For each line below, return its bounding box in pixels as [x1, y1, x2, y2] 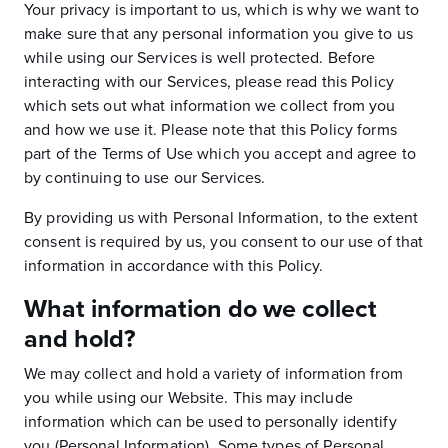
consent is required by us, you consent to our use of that [24, 232, 424, 252]
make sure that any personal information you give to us [24, 24, 413, 44]
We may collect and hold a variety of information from [24, 364, 403, 384]
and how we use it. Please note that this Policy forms [24, 120, 397, 140]
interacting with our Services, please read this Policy [24, 72, 394, 92]
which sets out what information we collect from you [24, 96, 396, 116]
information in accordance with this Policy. [24, 256, 324, 276]
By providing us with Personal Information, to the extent [24, 208, 419, 228]
